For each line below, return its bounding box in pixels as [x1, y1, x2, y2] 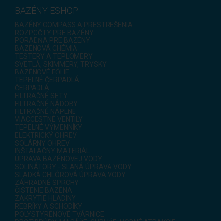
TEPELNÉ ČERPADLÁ [15, 75, 79, 84]
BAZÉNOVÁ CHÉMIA [15, 44, 77, 52]
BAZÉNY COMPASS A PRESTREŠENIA [15, 20, 133, 29]
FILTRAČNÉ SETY [15, 91, 68, 100]
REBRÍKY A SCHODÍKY [15, 202, 82, 210]
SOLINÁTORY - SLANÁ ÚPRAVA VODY [15, 162, 132, 171]
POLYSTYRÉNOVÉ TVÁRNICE [15, 210, 104, 218]
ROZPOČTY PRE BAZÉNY [15, 28, 94, 37]
